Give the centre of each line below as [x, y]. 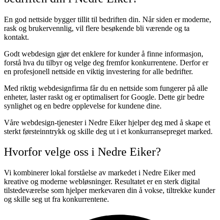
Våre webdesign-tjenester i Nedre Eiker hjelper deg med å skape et [107, 122]
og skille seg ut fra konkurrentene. [56, 199]
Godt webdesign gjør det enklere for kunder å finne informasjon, [104, 54]
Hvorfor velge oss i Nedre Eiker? [82, 152]
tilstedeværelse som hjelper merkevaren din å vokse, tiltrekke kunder [110, 191]
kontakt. [16, 37]
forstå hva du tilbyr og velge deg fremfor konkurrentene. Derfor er [106, 62]
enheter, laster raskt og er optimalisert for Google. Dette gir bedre [104, 97]
